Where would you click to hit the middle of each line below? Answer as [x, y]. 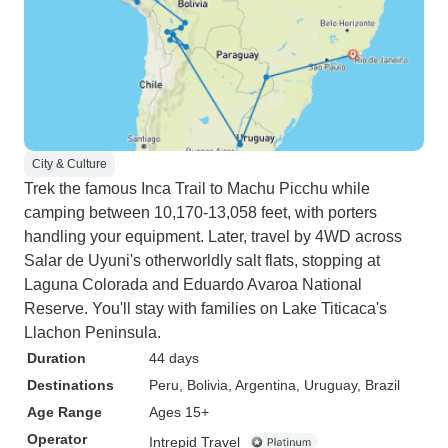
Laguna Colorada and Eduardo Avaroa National [193, 284]
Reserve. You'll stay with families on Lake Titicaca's [205, 308]
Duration [56, 358]
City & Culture [69, 164]
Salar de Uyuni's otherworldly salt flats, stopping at [202, 260]
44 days [174, 358]
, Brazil [378, 385]
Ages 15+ [179, 412]
